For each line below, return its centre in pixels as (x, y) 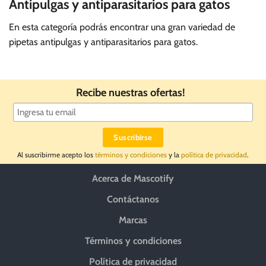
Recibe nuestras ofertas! (133, 92)
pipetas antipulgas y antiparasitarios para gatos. (103, 42)
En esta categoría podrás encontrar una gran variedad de (122, 27)
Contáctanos (133, 199)
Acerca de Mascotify (133, 178)
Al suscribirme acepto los (56, 155)
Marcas (133, 220)
